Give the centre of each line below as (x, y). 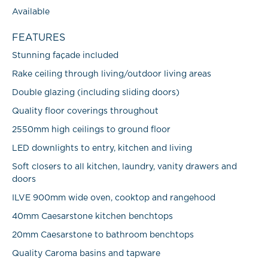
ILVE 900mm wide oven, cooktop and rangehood (114, 198)
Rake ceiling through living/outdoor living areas (112, 74)
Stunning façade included (65, 56)
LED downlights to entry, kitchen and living (102, 148)
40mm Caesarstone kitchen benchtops (92, 217)
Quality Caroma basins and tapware (86, 254)
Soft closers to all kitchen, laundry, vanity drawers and (124, 167)
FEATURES (39, 38)
